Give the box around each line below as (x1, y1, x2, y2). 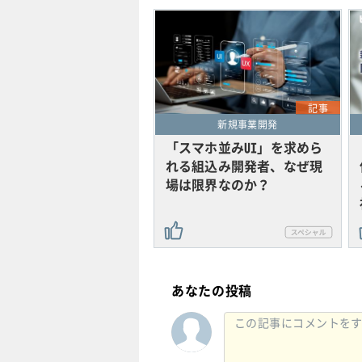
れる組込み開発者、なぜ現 (165, 156, 323, 176)
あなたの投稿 (171, 280, 253, 301)
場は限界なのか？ (165, 175, 271, 195)
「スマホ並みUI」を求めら (165, 137, 323, 158)
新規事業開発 (217, 117, 278, 133)
